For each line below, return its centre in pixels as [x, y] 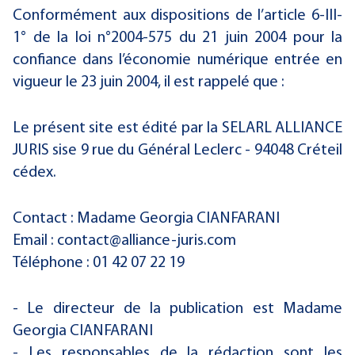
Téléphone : [53, 263]
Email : [35, 241]
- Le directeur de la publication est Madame [177, 309]
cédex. [34, 173]
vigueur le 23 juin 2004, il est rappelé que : [149, 82]
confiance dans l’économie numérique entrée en [177, 60]
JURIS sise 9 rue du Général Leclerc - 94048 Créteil [177, 151]
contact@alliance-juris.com [147, 241]
